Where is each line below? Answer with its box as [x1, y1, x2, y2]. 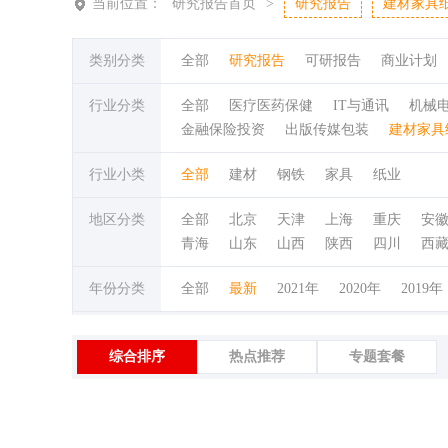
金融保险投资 [181, 122, 265, 137]
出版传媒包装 [285, 122, 369, 137]
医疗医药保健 [229, 98, 313, 113]
